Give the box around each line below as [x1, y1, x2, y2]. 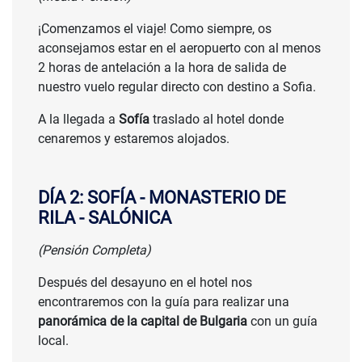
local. [38, 333, 69, 349]
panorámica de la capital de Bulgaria [38, 314, 250, 330]
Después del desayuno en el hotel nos [38, 275, 252, 291]
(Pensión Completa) [38, 242, 151, 259]
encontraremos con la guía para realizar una [38, 294, 289, 310]
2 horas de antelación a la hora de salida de [38, 60, 286, 76]
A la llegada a [38, 112, 119, 128]
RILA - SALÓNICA [38, 208, 171, 229]
